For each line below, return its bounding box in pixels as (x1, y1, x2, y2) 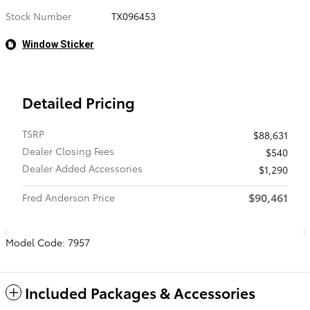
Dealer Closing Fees (22, 144, 114, 158)
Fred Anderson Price (22, 190, 115, 205)
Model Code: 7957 (6, 235, 90, 250)
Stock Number (6, 9, 71, 24)
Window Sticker (22, 39, 94, 51)
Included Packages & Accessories (25, 282, 255, 303)
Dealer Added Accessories (22, 161, 143, 176)
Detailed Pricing (22, 92, 135, 113)
